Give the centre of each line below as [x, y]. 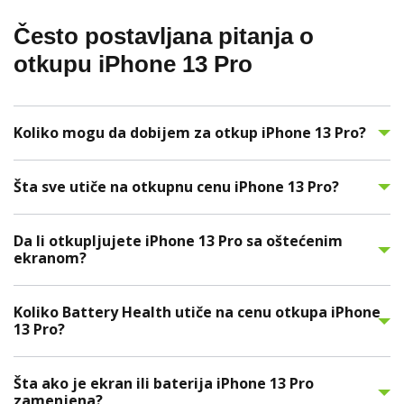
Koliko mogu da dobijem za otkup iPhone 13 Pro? [190, 133]
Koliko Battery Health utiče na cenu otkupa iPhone [197, 312]
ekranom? [50, 258]
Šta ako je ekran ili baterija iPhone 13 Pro [164, 384]
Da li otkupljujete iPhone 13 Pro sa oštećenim [178, 241]
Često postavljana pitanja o [164, 37]
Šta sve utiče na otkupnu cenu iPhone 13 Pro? [176, 187]
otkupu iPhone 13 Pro [133, 64]
